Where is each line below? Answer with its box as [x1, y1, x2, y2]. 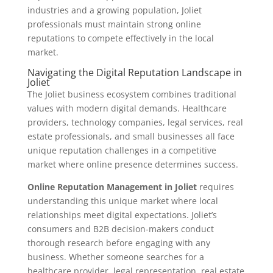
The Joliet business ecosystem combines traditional [27, 88, 236, 101]
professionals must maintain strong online [27, 18, 201, 30]
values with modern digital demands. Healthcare [27, 102, 227, 115]
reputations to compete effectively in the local [27, 32, 214, 44]
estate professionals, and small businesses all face [27, 130, 235, 143]
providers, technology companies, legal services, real [27, 116, 243, 129]
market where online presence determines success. [27, 158, 238, 171]
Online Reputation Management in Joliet [27, 181, 197, 193]
